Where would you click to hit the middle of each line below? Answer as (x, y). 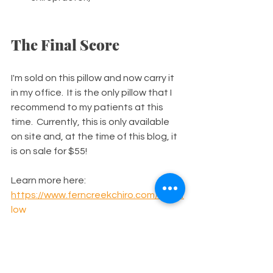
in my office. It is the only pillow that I (92, 92)
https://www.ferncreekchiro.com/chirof (97, 195)
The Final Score (65, 44)
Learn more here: (49, 180)
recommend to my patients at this (88, 107)
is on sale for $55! (49, 151)
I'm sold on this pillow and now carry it (94, 78)
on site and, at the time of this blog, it (95, 136)
